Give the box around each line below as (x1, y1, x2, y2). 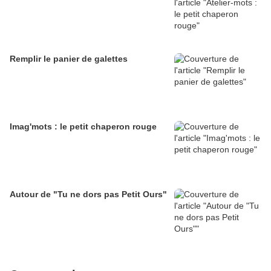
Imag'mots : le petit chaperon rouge (10, 122, 157, 132)
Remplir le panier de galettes (10, 54, 128, 64)
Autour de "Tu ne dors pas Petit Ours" (10, 189, 167, 200)
